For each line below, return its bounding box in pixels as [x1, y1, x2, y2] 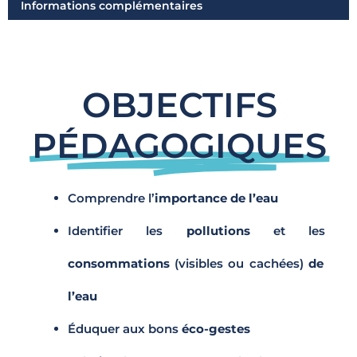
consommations [68, 256, 175, 272]
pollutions [186, 223, 273, 239]
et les [273, 223, 326, 239]
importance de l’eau [155, 190, 279, 206]
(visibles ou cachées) [175, 256, 304, 272]
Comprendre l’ [68, 190, 155, 206]
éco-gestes [182, 321, 251, 337]
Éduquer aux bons [68, 321, 182, 337]
